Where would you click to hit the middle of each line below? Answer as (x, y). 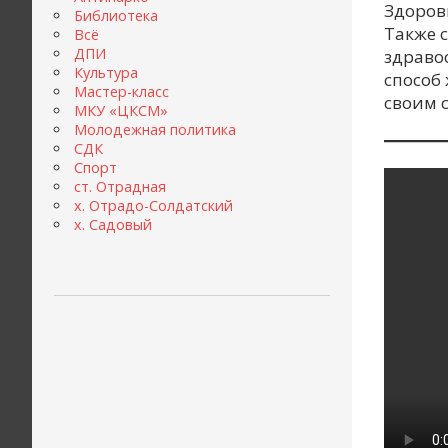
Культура (105, 73)
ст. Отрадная (119, 187)
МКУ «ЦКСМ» (120, 111)
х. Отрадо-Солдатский (153, 206)
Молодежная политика (154, 130)
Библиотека (115, 16)
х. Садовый (112, 225)
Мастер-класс (121, 92)
